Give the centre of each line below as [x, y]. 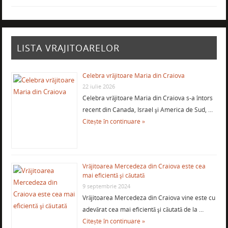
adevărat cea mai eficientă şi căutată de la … [143, 209]
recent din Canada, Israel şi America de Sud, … [147, 109]
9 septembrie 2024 [106, 186]
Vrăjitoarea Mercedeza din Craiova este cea [144, 166]
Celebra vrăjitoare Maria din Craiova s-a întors [147, 98]
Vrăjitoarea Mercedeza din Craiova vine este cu [149, 197]
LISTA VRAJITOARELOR [68, 48]
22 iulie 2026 [98, 86]
